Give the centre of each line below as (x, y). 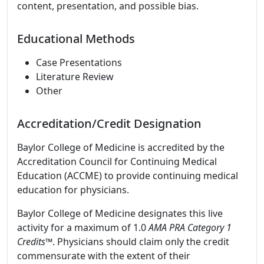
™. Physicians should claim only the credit (137, 242)
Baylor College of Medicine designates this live (120, 213)
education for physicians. (73, 190)
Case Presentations (79, 62)
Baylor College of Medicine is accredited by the (121, 147)
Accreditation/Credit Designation (109, 123)
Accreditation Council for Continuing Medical (117, 161)
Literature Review (75, 77)
